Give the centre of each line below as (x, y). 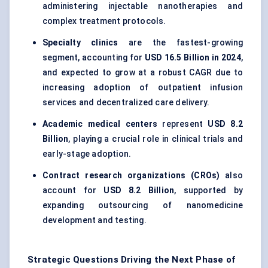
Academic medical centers (100, 124)
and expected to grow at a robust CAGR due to (143, 73)
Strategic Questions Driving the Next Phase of (132, 260)
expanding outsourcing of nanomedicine (143, 205)
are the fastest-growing (180, 43)
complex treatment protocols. (104, 21)
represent (183, 124)
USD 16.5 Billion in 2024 (193, 58)
